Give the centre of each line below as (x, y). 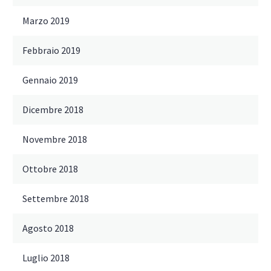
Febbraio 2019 (51, 51)
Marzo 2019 (46, 21)
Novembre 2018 (55, 139)
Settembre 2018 (56, 199)
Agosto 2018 (48, 228)
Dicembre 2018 (53, 110)
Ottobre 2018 (50, 169)
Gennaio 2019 (50, 80)
